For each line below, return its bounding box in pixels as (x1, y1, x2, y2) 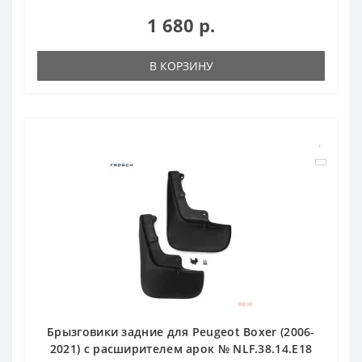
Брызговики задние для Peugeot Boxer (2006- (47, 323, 315, 339)
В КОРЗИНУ (149, 57, 213, 74)
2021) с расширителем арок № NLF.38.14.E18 (49, 340, 313, 356)
